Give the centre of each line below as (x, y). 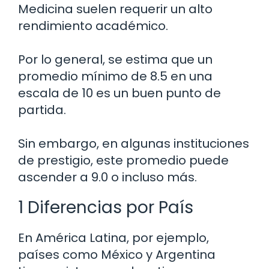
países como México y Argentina (117, 255)
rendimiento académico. (93, 26)
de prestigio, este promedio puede (123, 161)
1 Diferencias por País (106, 208)
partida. (42, 110)
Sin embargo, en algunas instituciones (134, 144)
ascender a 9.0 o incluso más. (107, 177)
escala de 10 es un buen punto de (119, 93)
